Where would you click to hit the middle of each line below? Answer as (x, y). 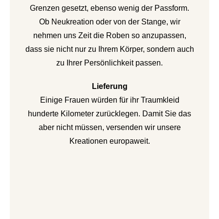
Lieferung (109, 86)
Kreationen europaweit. (109, 141)
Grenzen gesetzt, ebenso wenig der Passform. (109, 8)
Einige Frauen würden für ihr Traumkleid (109, 100)
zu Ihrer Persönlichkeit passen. (109, 63)
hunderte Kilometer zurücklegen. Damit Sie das (109, 113)
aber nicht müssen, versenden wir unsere (109, 127)
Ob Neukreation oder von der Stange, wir (109, 22)
